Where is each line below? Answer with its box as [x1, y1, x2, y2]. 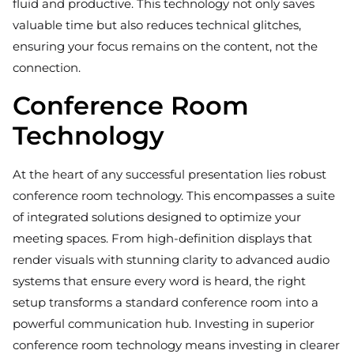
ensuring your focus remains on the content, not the [13, 39, 318, 55]
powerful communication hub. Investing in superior [13, 316, 314, 332]
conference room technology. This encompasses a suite [13, 188, 335, 204]
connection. [13, 60, 81, 76]
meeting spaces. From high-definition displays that [13, 231, 312, 247]
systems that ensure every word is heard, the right [13, 273, 306, 289]
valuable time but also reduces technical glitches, [13, 17, 301, 33]
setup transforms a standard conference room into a [13, 295, 318, 311]
